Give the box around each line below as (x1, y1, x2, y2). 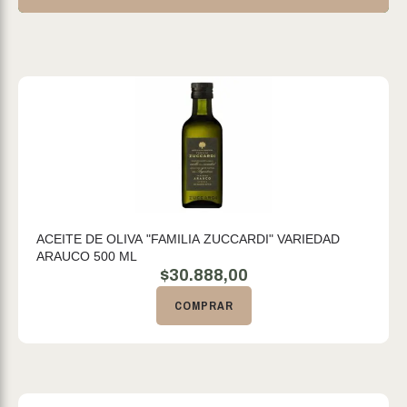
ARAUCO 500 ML (36, 249, 137, 263)
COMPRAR (174, 298, 233, 313)
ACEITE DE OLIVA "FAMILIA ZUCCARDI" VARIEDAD (36, 232, 340, 246)
